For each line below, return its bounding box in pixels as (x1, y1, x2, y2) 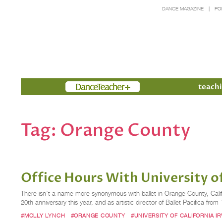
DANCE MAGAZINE (162, 6, 204, 11)
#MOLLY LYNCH (21, 212, 65, 219)
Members (65, 81, 101, 92)
